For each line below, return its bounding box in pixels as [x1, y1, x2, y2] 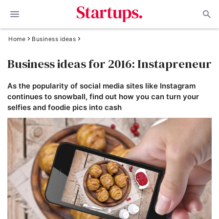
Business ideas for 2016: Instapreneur [7, 55, 212, 72]
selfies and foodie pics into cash [7, 103, 122, 112]
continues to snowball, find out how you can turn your [7, 92, 199, 101]
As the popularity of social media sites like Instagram [7, 81, 196, 90]
